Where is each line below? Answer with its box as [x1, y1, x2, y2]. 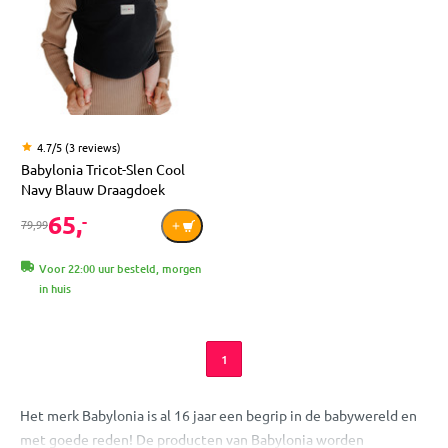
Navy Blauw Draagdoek [21, 179, 165, 198]
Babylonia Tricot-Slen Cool [21, 159, 185, 178]
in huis [39, 279, 71, 297]
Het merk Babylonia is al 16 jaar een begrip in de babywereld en [20, 406, 417, 425]
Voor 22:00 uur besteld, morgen [39, 259, 201, 277]
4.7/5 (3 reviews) [37, 138, 121, 155]
